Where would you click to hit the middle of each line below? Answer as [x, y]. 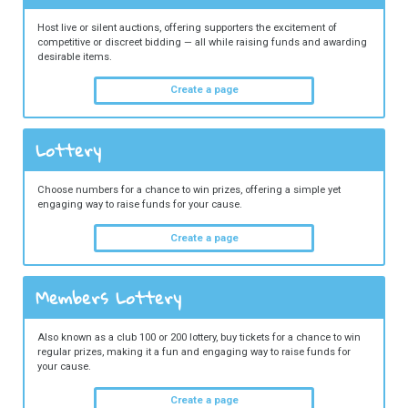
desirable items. [74, 56]
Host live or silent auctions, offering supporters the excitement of [187, 27]
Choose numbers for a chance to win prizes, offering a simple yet [189, 190]
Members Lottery [108, 297]
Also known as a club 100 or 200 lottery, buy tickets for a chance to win [199, 338]
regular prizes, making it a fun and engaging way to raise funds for [194, 352]
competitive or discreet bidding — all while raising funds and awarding [202, 42]
